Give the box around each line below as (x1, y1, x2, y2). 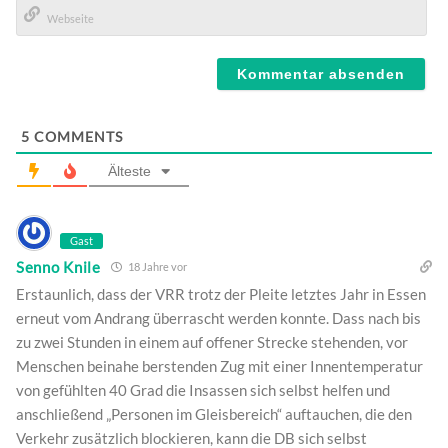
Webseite (15, 35, 90, 58)
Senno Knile (16, 257, 101, 276)
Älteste (108, 163, 151, 180)
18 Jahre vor (125, 260, 187, 274)
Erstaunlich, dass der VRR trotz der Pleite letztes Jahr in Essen (16, 285, 426, 304)
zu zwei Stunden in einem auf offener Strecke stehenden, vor (16, 333, 408, 352)
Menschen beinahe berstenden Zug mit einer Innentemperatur (16, 357, 423, 376)
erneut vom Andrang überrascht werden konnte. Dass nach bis (16, 309, 421, 328)
